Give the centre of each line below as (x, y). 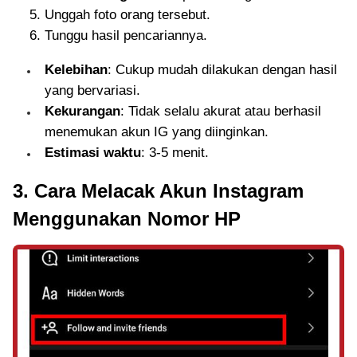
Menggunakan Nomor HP (127, 218)
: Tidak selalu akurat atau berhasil (221, 111)
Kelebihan (76, 69)
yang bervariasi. (92, 90)
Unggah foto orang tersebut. (127, 14)
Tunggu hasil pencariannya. (126, 35)
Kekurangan (82, 111)
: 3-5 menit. (175, 152)
